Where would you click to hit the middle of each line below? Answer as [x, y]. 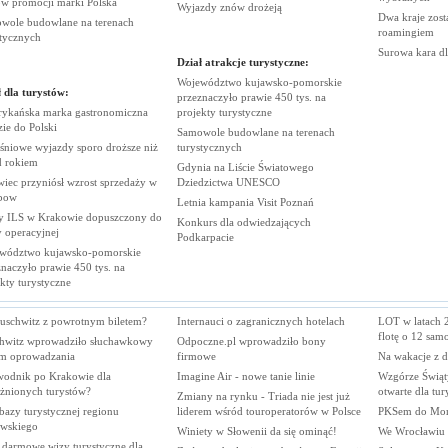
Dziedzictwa [206, 182]
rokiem [21, 162]
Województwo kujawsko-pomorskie [259, 82]
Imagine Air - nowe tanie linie [245, 375]
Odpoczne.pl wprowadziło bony [251, 340]
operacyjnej [31, 232]
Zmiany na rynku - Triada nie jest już [263, 395]
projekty [197, 112]
